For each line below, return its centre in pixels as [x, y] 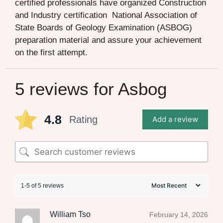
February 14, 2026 [179, 215]
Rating [83, 120]
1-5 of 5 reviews [42, 185]
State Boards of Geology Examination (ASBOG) [104, 28]
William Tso [70, 215]
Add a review [175, 119]
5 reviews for [66, 89]
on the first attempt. [51, 53]
